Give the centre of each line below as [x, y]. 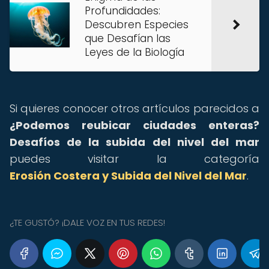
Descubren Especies [137, 25]
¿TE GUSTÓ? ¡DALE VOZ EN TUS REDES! [87, 222]
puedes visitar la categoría [134, 159]
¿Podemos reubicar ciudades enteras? [134, 125]
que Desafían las [128, 38]
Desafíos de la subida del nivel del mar [134, 142]
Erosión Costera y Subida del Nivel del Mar [128, 176]
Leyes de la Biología [134, 52]
